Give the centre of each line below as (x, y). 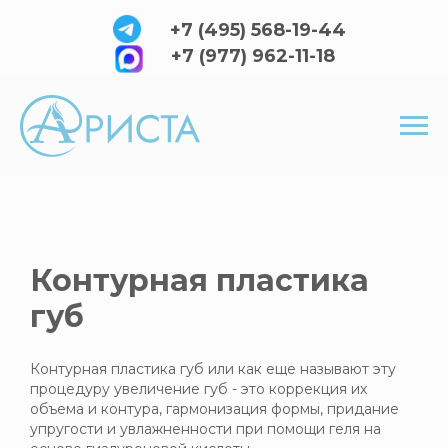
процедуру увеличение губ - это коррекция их (198, 389)
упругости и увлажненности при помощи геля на (205, 429)
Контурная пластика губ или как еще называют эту (213, 369)
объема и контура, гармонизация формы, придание (214, 409)
